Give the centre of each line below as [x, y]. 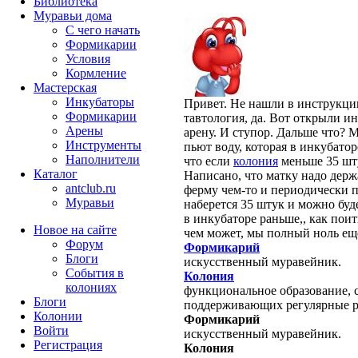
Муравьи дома [73, 16]
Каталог [56, 174]
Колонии [58, 316]
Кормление [96, 73]
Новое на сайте [75, 230]
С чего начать [103, 30]
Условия [88, 59]
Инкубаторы [100, 102]
